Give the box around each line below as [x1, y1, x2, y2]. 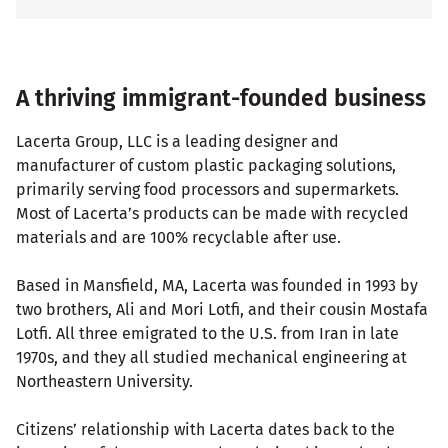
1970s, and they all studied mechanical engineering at [16, 348, 407, 368]
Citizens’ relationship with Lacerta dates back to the [16, 420, 395, 440]
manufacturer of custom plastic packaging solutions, [16, 156, 396, 176]
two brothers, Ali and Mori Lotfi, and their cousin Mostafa [16, 300, 428, 320]
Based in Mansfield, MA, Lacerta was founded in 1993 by [16, 276, 418, 296]
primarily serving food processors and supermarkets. [16, 180, 399, 200]
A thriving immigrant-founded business [16, 84, 426, 113]
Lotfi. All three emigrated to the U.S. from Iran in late [16, 324, 399, 344]
